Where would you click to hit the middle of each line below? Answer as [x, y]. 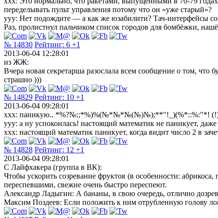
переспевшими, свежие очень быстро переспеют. [85, 184]
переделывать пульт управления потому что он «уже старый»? [108, 9]
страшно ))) [23, 79]
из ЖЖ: [16, 62]
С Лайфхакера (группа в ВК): [53, 167]
